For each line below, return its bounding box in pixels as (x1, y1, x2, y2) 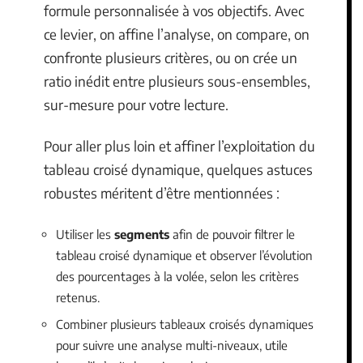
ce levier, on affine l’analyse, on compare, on (44, 24, 310, 43)
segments (114, 226, 169, 241)
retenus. (56, 289, 100, 305)
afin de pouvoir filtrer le (169, 226, 295, 241)
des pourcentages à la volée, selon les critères (56, 268, 299, 284)
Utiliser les (56, 226, 114, 241)
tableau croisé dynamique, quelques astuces (44, 160, 313, 179)
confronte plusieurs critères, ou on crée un (44, 48, 297, 66)
